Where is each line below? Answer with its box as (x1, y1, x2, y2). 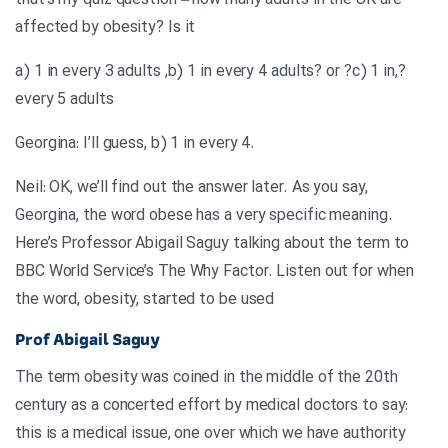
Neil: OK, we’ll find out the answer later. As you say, (15, 178, 368, 198)
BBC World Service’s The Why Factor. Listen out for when (15, 262, 414, 282)
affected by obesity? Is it (15, 18, 196, 38)
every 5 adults (15, 90, 114, 110)
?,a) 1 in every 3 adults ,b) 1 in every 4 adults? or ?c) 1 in (15, 62, 396, 82)
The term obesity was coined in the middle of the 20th (15, 368, 398, 388)
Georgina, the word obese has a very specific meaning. (15, 206, 393, 226)
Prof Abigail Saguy (15, 327, 161, 354)
